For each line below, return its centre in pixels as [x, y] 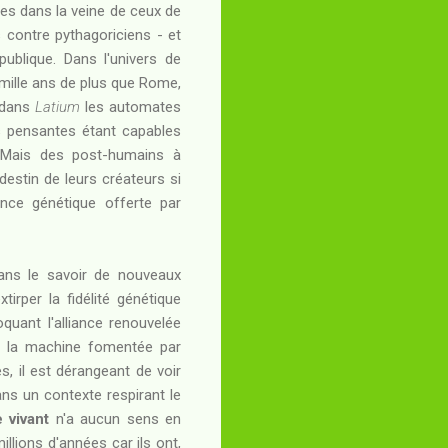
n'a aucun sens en [115, 418]
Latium [57, 106]
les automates [130, 106]
